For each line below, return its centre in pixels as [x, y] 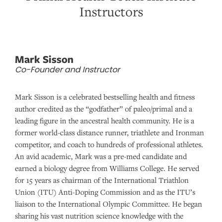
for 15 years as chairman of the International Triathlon [102, 180]
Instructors [111, 11]
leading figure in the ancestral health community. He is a [105, 120]
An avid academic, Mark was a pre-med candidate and [101, 156]
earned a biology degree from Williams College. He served [107, 168]
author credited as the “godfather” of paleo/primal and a [104, 108]
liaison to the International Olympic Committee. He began [109, 203]
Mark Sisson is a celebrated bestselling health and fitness [105, 96]
